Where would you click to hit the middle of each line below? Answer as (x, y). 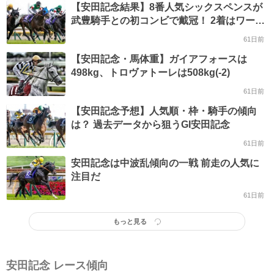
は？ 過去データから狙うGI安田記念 (150, 124)
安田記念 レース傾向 (57, 266)
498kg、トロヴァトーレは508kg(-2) (150, 72)
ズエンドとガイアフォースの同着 (144, 34)
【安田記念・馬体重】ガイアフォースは (159, 59)
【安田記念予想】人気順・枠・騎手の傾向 (164, 111)
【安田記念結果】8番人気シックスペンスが (167, 7)
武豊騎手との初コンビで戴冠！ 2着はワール (168, 20)
